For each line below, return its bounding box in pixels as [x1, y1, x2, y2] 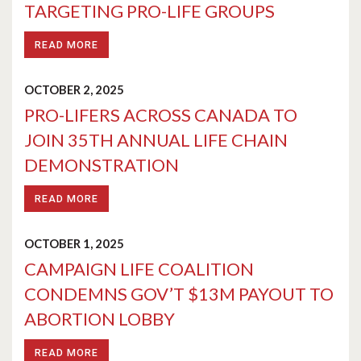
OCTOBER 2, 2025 [24, 83, 124, 97]
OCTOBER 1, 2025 [24, 237, 124, 251]
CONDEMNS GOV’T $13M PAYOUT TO [24, 283, 334, 305]
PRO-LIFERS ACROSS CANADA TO [24, 104, 297, 126]
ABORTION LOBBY [24, 308, 175, 330]
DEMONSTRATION [24, 154, 179, 176]
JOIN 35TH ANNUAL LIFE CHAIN [24, 129, 288, 151]
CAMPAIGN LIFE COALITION [24, 258, 254, 280]
